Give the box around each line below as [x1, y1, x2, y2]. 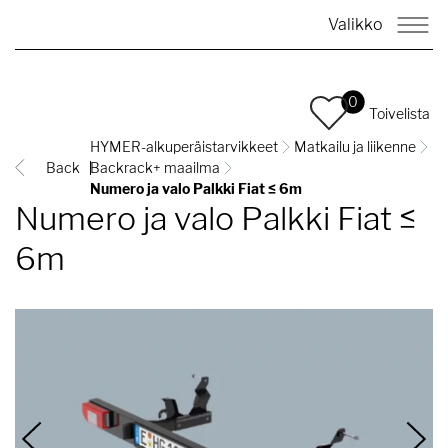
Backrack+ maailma [90, 159, 220, 176]
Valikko [328, 15, 383, 34]
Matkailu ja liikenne [294, 138, 416, 155]
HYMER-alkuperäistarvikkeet [90, 138, 278, 155]
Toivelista [369, 104, 430, 122]
